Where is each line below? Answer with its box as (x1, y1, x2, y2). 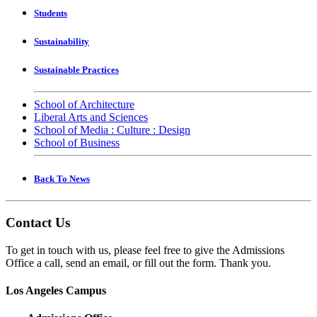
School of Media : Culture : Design (34, 124, 190, 137)
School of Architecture (34, 98, 134, 111)
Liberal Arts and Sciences (34, 111, 148, 124)
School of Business (34, 137, 120, 149)
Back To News (34, 173, 90, 185)
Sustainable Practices (34, 64, 119, 75)
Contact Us (6, 215, 70, 231)
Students (34, 7, 67, 18)
